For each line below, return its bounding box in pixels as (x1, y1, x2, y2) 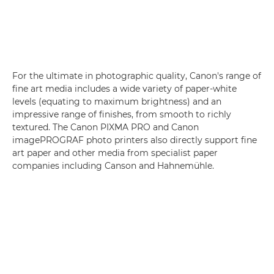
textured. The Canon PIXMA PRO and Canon (12, 121, 199, 133)
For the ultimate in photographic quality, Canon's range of (12, 70, 261, 81)
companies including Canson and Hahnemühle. (12, 160, 214, 171)
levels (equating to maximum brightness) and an (12, 95, 221, 107)
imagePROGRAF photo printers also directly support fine (12, 134, 257, 146)
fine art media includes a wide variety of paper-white (12, 83, 237, 94)
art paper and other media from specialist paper (12, 147, 218, 158)
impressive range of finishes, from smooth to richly (12, 108, 231, 120)
